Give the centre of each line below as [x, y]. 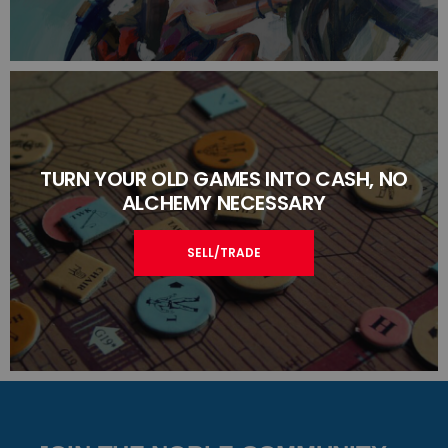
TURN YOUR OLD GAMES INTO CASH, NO [224, 178]
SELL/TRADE [224, 252]
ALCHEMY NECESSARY [224, 202]
